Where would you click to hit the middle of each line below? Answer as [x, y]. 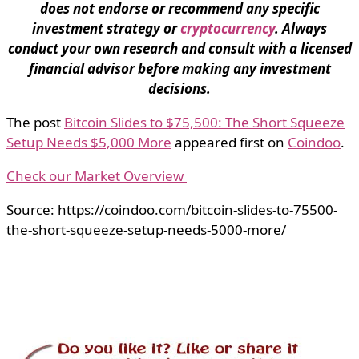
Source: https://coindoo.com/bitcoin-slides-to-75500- [172, 210]
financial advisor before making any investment [179, 69]
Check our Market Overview [97, 176]
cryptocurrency [228, 29]
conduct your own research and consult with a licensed [179, 49]
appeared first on [230, 143]
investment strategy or [106, 29]
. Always [301, 29]
